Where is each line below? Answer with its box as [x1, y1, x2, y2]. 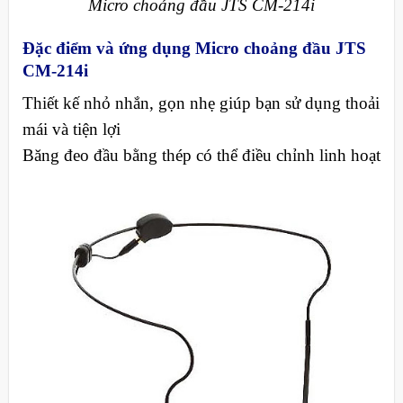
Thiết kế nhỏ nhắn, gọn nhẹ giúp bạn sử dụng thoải [22, 94, 380, 113]
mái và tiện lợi [22, 120, 121, 139]
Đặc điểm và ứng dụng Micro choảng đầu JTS [22, 38, 366, 58]
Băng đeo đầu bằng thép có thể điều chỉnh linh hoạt [22, 146, 381, 166]
